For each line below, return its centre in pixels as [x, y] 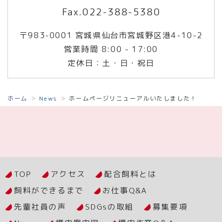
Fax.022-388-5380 [111, 12]
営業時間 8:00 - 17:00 [111, 49]
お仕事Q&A [125, 191]
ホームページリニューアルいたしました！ [133, 99]
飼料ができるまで [49, 191]
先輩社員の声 [40, 207]
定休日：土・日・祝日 [111, 63]
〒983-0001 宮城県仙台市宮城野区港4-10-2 [111, 35]
